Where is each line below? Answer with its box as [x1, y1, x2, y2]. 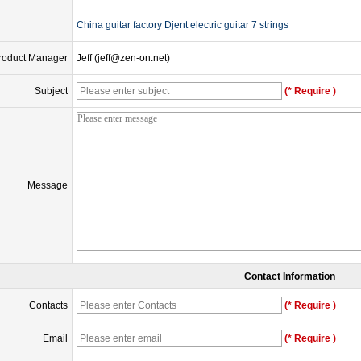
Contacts [29, 300, 68, 312]
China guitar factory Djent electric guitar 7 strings [77, 19, 288, 31]
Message [27, 180, 68, 192]
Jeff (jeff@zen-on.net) [77, 52, 170, 64]
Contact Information [244, 271, 335, 283]
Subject [35, 85, 68, 98]
